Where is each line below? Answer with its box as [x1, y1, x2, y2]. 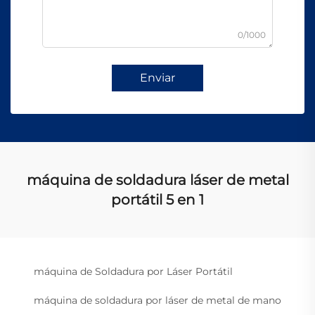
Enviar [140, 70, 175, 84]
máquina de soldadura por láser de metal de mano [34, 293, 281, 307]
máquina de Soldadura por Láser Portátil [34, 264, 233, 278]
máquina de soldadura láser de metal [26, 171, 289, 188]
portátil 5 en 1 [111, 191, 204, 208]
